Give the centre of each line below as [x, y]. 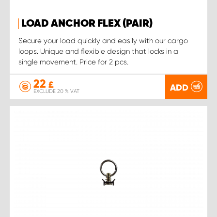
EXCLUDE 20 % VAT [56, 91]
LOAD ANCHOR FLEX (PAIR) [87, 23]
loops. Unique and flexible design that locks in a [98, 51]
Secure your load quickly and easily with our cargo [103, 40]
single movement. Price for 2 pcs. [73, 62]
